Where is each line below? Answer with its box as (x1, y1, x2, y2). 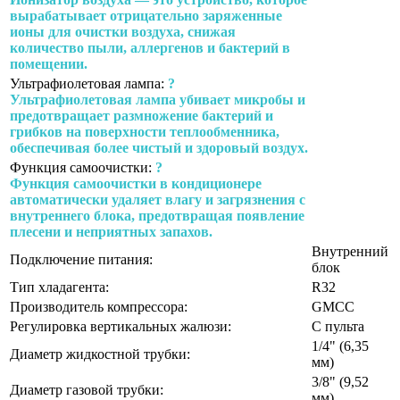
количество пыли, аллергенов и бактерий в (10, 39, 290, 55)
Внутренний (312, 243, 388, 259)
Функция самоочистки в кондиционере (10, 175, 262, 191)
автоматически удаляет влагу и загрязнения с (10, 191, 305, 207)
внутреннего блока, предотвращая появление (10, 207, 304, 223)
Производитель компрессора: (10, 298, 187, 314)
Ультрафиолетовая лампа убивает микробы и (10, 91, 305, 107)
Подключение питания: (10, 251, 153, 267)
